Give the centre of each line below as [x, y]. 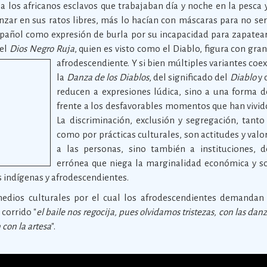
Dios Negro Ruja [42, 49]
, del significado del [189, 77]
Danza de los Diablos [108, 77]
